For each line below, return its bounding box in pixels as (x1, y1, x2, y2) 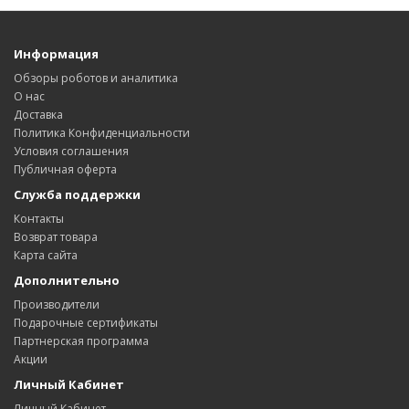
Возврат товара (14, 229, 98, 245)
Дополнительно (14, 272, 120, 288)
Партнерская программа (14, 333, 149, 349)
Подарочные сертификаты (14, 315, 158, 330)
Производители (14, 297, 100, 312)
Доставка (14, 107, 63, 122)
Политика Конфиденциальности (14, 125, 190, 141)
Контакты (14, 211, 64, 226)
